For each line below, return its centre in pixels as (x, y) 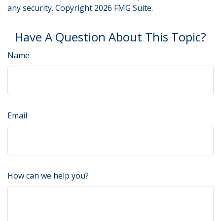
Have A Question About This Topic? (110, 37)
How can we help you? (48, 176)
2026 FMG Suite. (124, 8)
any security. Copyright (51, 8)
